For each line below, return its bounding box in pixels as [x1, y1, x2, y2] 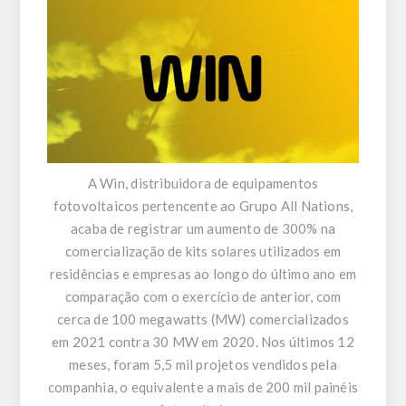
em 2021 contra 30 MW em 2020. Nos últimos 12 [52, 333, 354, 351]
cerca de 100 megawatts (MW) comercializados [57, 311, 349, 328]
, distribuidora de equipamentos [124, 175, 319, 192]
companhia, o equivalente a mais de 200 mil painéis [47, 379, 358, 396]
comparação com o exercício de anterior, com [64, 288, 342, 305]
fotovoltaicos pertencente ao [53, 198, 239, 215]
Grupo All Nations [238, 198, 350, 215]
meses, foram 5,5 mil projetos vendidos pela [69, 356, 337, 373]
